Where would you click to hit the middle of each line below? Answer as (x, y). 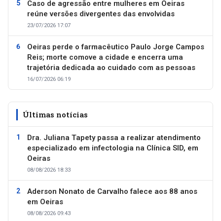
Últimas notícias (55, 114)
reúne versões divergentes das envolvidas (101, 14)
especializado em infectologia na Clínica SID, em (113, 148)
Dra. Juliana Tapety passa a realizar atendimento (114, 137)
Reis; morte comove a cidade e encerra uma (105, 57)
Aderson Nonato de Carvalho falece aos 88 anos (112, 191)
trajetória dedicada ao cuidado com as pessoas (111, 67)
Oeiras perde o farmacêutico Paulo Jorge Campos (116, 47)
